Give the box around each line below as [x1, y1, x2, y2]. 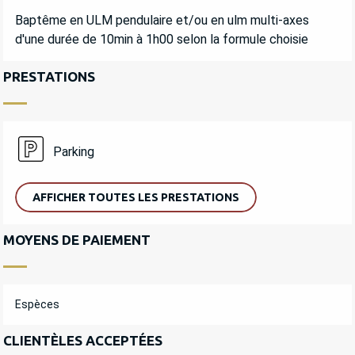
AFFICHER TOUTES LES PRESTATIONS [32, 191, 239, 204]
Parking [52, 143, 94, 159]
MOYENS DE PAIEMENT [3, 232, 151, 248]
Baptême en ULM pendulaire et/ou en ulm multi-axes [15, 13, 309, 29]
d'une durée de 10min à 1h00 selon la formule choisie [15, 32, 308, 48]
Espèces [15, 298, 59, 311]
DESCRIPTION [3, 2, 140, 25]
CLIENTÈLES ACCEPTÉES [3, 333, 162, 349]
